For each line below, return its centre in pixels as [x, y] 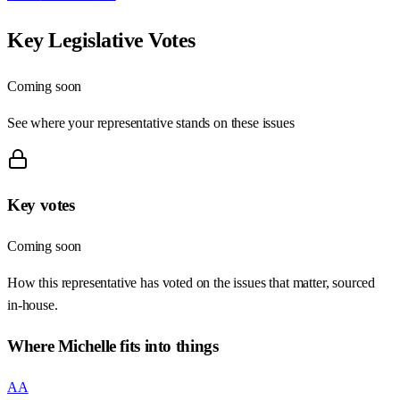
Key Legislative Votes [101, 40]
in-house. [33, 305]
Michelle [87, 346]
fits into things [167, 346]
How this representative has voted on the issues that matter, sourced [192, 283]
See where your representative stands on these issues [151, 122]
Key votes [41, 205]
